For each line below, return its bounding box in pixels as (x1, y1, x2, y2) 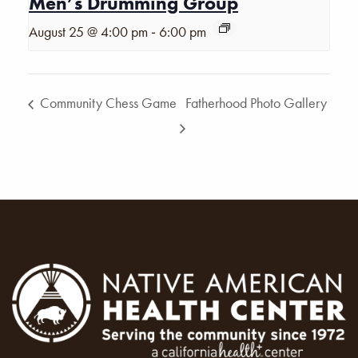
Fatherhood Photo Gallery (185, 93, 328, 113)
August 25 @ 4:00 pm (29, 22, 148, 42)
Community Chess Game (37, 93, 177, 113)
